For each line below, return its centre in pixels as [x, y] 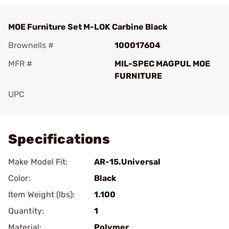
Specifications [59, 139]
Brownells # [31, 45]
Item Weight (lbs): [41, 194]
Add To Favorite [53, 109]
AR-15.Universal [127, 162]
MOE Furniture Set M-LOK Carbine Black [88, 27]
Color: [19, 178]
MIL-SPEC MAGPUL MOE [162, 64]
